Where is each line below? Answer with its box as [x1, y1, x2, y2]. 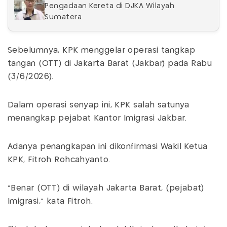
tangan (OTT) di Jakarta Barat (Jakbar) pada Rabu [8, 59, 212, 67]
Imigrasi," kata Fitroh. [8, 197, 93, 205]
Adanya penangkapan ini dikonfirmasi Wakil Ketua [8, 142, 208, 150]
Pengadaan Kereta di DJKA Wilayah [45, 2, 174, 10]
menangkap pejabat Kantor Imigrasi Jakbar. [8, 114, 187, 122]
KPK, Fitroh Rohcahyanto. [8, 156, 110, 164]
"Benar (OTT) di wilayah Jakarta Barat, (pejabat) [8, 184, 204, 192]
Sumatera [45, 13, 82, 21]
